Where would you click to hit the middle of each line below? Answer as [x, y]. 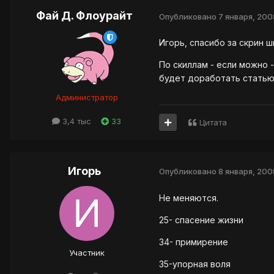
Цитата [213, 122]
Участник [87, 252]
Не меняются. [189, 198]
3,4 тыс [76, 121]
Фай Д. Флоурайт [84, 16]
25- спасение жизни [201, 220]
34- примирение [194, 242]
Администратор [87, 98]
